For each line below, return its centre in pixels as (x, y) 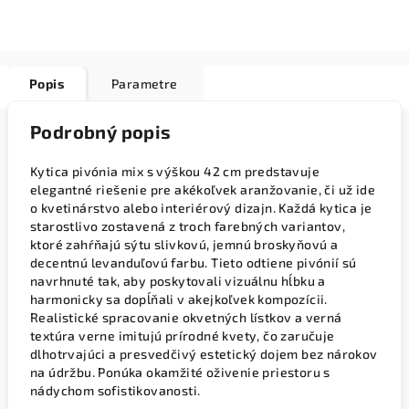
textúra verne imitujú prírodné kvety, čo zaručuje (183, 335)
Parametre (145, 83)
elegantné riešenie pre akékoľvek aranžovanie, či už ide (203, 189)
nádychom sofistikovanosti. (115, 390)
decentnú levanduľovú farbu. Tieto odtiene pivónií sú (194, 262)
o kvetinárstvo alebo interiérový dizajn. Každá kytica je (201, 207)
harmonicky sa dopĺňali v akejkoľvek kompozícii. (179, 299)
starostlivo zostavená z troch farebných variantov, (188, 225)
